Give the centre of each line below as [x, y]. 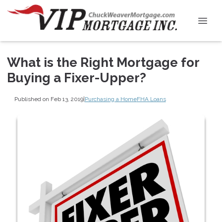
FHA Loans [151, 99]
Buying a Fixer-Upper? [77, 78]
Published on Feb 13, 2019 [49, 99]
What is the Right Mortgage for [103, 62]
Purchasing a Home [111, 99]
